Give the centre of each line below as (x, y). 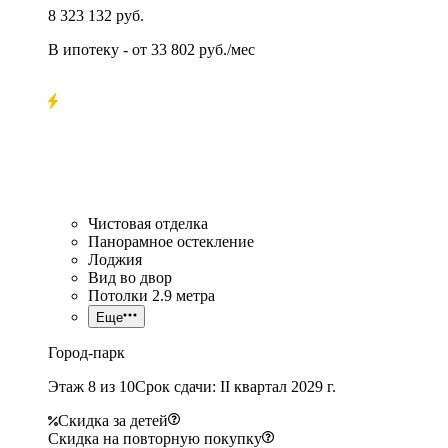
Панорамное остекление (171, 241)
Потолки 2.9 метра (151, 295)
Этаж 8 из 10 (91, 386)
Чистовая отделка (148, 223)
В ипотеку (83, 49)
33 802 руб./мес (203, 49)
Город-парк (86, 352)
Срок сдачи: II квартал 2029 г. (235, 386)
